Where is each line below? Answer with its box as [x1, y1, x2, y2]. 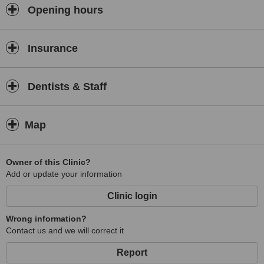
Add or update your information [6, 169, 122, 179]
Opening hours [25, 4, 103, 16]
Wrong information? [6, 214, 87, 223]
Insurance [25, 42, 78, 54]
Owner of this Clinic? [6, 157, 91, 167]
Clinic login [107, 191, 157, 201]
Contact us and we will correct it [6, 226, 124, 235]
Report [117, 247, 147, 258]
